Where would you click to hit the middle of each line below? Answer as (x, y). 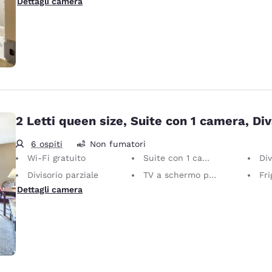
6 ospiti (47, 144)
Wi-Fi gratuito (56, 158)
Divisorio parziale (63, 175)
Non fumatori (118, 144)
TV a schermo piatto (176, 175)
